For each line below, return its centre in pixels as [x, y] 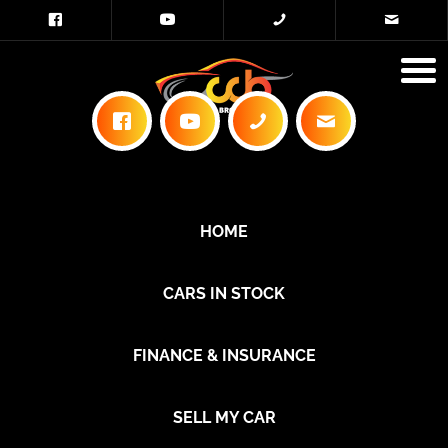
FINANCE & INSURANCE [224, 355]
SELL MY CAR [224, 417]
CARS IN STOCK [224, 293]
